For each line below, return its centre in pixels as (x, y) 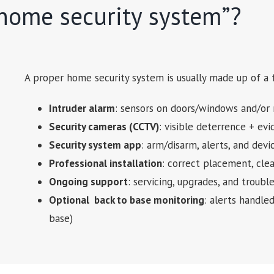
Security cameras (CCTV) (104, 127)
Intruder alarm (82, 108)
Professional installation (105, 163)
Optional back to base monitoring (126, 200)
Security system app (95, 145)
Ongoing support (88, 182)
